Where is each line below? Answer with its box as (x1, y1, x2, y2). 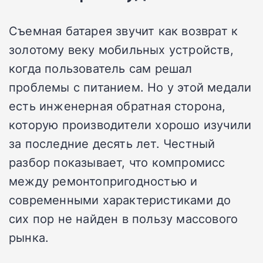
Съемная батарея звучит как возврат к (9, 22, 238, 39)
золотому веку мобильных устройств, (9, 41, 234, 58)
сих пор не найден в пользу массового (9, 210, 238, 227)
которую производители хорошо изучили (9, 116, 252, 133)
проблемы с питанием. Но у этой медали (9, 78, 252, 95)
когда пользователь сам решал (9, 59, 193, 76)
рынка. (9, 228, 49, 245)
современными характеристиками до (9, 191, 231, 208)
